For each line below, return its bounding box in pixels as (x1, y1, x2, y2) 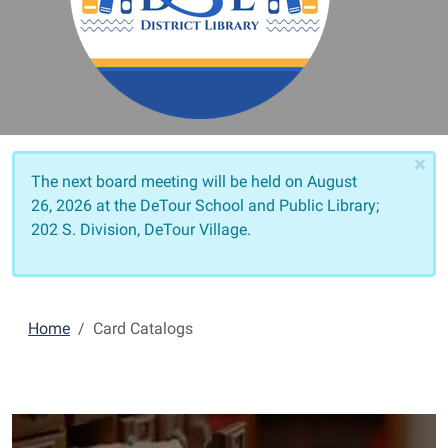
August (307, 172, 357, 191)
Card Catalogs (93, 319, 193, 338)
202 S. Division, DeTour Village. (31, 220, 251, 239)
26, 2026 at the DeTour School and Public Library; (31, 196, 379, 215)
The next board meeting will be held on (31, 172, 307, 191)
